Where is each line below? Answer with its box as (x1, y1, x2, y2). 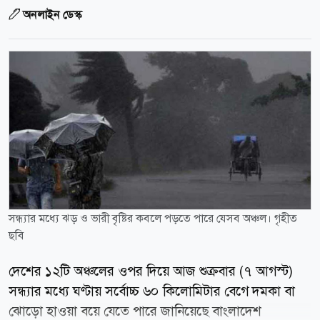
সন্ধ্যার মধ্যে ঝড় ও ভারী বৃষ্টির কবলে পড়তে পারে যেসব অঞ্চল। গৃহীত (9, 211, 297, 226)
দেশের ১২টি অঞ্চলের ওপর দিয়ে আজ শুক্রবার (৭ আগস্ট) (9, 262, 293, 281)
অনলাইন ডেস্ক (23, 6, 81, 22)
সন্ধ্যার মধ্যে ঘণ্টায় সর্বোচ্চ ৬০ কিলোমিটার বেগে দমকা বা (9, 282, 295, 301)
